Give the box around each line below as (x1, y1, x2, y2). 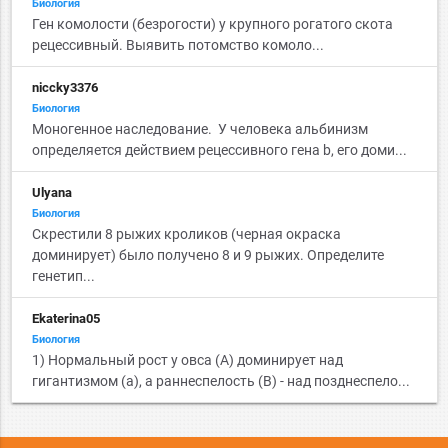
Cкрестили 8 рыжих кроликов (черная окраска (31, 226, 341, 242)
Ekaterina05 (31, 311, 100, 326)
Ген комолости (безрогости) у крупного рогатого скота (31, 16, 393, 32)
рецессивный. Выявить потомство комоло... (31, 37, 324, 53)
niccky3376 (31, 80, 98, 95)
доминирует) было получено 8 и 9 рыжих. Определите (31, 247, 384, 263)
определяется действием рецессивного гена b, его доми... (31, 142, 407, 158)
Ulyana (31, 185, 72, 200)
